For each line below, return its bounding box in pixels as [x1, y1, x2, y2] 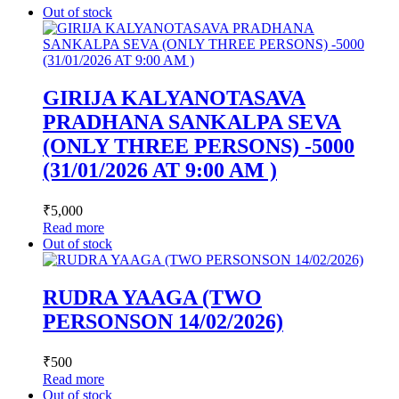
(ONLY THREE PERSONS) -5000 [43, 134, 354, 158]
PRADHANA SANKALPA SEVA [43, 110, 341, 134]
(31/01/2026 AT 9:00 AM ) [43, 158, 277, 182]
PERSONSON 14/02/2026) [43, 309, 283, 333]
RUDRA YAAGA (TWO [43, 285, 262, 309]
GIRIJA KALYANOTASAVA [43, 85, 305, 110]
